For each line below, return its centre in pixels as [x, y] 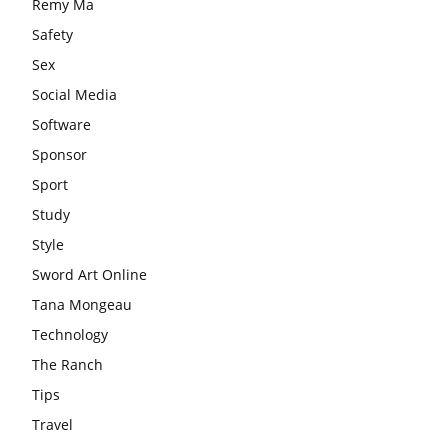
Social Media [74, 94]
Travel [52, 424]
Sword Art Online [89, 274]
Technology [70, 334]
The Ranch [67, 364]
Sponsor [59, 154]
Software [61, 124]
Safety [52, 34]
